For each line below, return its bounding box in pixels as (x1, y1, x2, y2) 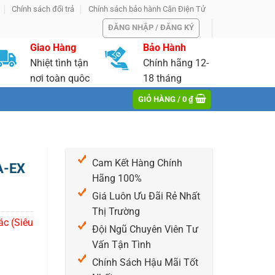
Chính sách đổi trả (12, 4, 75, 14)
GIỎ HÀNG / (137, 94, 182, 104)
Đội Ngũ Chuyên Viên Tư (92, 223, 198, 235)
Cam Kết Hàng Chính (92, 157, 182, 169)
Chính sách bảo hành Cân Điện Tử (88, 4, 206, 14)
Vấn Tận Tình (92, 239, 151, 250)
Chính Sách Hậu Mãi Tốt (92, 257, 198, 268)
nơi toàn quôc (30, 72, 90, 84)
